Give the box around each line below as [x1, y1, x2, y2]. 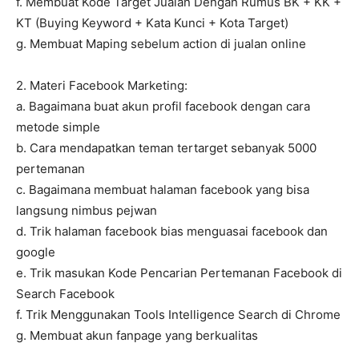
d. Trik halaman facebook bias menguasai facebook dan [16, 224, 328, 240]
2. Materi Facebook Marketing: [16, 78, 188, 94]
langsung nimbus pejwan [16, 203, 157, 219]
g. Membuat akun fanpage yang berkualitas [16, 328, 258, 344]
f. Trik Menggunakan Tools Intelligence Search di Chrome [16, 307, 341, 323]
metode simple [16, 119, 100, 135]
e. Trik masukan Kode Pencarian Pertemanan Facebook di [16, 265, 342, 281]
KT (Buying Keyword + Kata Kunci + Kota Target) [16, 15, 288, 31]
